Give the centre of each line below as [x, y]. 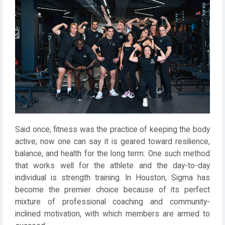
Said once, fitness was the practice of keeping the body [113, 129]
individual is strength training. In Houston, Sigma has [113, 178]
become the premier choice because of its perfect [113, 190]
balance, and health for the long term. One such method [113, 153]
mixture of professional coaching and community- [113, 202]
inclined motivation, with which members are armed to [113, 214]
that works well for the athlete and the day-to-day [113, 165]
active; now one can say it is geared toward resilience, [113, 141]
